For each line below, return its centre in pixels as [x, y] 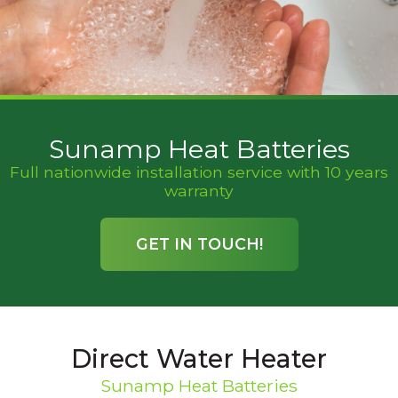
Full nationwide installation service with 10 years [199, 172]
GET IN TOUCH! [199, 244]
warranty [199, 191]
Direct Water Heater [199, 358]
